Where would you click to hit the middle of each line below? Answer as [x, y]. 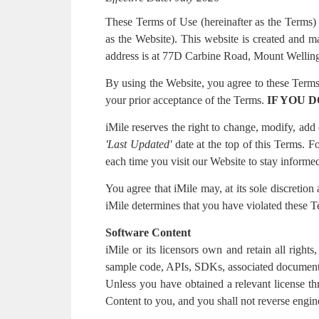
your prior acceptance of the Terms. [185, 100]
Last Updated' [140, 144]
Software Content [148, 232]
